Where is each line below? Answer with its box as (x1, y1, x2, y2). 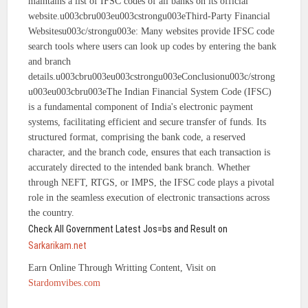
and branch (28, 56, 71, 67)
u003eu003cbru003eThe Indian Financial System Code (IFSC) (28, 87, 272, 98)
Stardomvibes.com (28, 278, 101, 289)
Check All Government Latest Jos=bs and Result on (28, 223, 228, 235)
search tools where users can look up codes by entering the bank (28, 41, 277, 52)
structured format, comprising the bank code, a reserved (28, 132, 246, 143)
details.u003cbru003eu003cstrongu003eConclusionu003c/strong (28, 71, 276, 82)
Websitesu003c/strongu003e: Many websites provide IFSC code (28, 26, 275, 37)
